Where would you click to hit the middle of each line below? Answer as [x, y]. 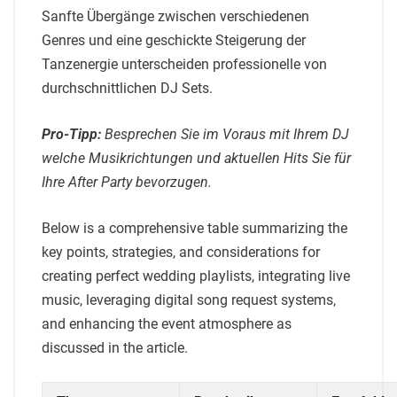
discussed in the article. [115, 347]
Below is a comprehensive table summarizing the [195, 228]
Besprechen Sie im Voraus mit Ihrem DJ [227, 134]
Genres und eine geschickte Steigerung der [174, 40]
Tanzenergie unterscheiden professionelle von [184, 64]
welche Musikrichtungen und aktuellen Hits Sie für [196, 158]
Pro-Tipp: [71, 134]
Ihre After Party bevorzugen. [127, 182]
